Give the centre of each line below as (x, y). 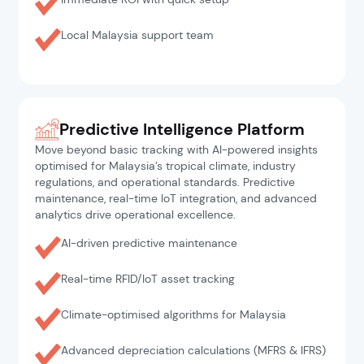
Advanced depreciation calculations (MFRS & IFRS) (194, 350)
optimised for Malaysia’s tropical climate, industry (166, 166)
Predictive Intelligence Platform (182, 129)
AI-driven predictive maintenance (149, 243)
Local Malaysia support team (138, 35)
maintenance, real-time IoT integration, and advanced (176, 198)
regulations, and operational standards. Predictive (165, 182)
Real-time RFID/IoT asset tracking (148, 279)
